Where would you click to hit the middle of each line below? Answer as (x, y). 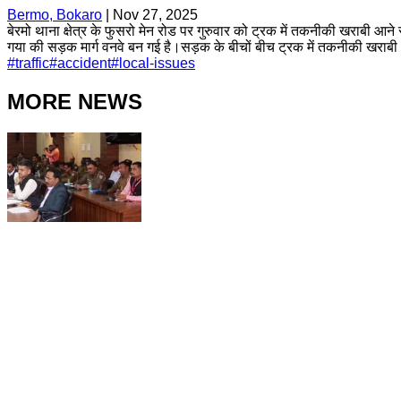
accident (84, 63)
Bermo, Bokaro (55, 14)
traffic (32, 63)
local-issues (157, 63)
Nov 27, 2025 (155, 14)
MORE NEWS (75, 101)
